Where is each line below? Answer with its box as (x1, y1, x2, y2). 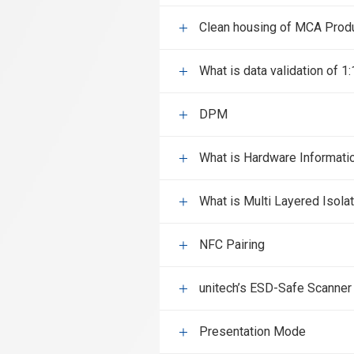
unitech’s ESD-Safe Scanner (199, 281, 352, 296)
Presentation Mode (199, 324, 306, 339)
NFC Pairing (199, 237, 265, 252)
